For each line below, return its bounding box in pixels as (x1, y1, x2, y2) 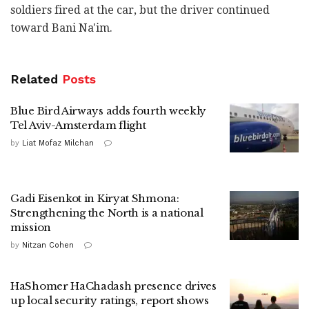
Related (10, 71, 58, 86)
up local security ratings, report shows (10, 293, 209, 307)
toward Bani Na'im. (10, 21, 112, 34)
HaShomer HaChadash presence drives (10, 279, 217, 292)
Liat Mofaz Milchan (22, 138, 94, 148)
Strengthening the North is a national (10, 206, 203, 219)
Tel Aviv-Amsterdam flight (10, 118, 146, 132)
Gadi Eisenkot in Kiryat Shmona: (10, 191, 179, 205)
